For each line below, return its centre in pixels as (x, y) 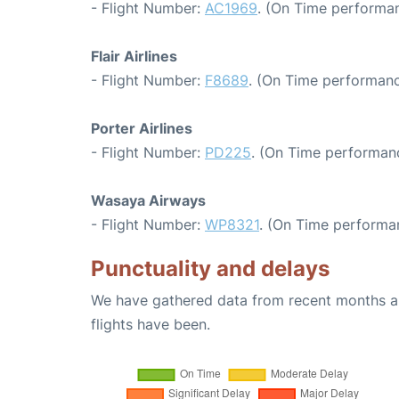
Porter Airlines (142, 128)
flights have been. (151, 324)
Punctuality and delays (210, 269)
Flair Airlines (134, 56)
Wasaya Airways (148, 200)
